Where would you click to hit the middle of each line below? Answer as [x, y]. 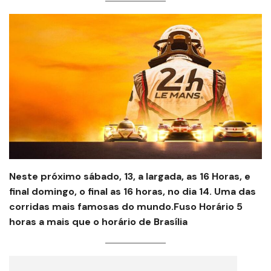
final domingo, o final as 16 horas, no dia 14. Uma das [132, 192]
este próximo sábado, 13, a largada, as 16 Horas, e [133, 177]
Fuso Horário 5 [208, 207]
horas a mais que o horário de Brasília [98, 222]
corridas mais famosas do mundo [90, 207]
